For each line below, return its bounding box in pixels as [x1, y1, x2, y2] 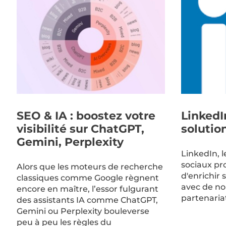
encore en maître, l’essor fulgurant [16, 184, 158, 194]
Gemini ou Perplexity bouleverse [16, 206, 149, 216]
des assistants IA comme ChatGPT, [16, 195, 158, 205]
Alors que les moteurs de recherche [16, 161, 163, 172]
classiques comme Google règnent [16, 173, 159, 183]
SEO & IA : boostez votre [16, 109, 155, 123]
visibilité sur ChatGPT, [16, 122, 144, 136]
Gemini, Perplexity [16, 135, 124, 149]
